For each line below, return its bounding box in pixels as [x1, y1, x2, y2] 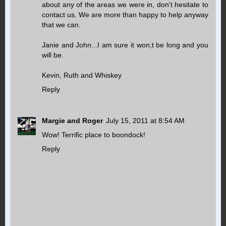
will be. [42, 50, 64, 59]
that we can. [42, 20, 81, 29]
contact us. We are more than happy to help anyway [42, 10, 208, 19]
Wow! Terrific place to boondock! [42, 130, 145, 139]
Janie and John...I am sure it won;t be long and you [42, 40, 208, 49]
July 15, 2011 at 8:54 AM [106, 116, 185, 125]
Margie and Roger [42, 116, 103, 125]
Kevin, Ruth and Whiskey [42, 71, 122, 79]
